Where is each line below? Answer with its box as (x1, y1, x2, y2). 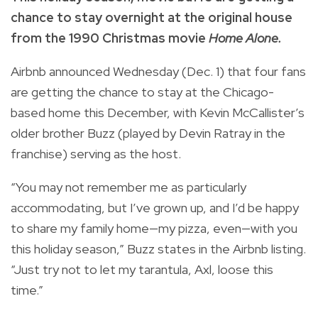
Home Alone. (209, 29, 282, 46)
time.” (11, 281, 43, 298)
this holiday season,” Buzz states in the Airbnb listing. (11, 240, 306, 257)
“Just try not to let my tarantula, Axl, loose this (11, 261, 273, 278)
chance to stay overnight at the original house (11, 9, 292, 26)
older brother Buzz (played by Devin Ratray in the (11, 124, 285, 141)
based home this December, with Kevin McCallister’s (11, 104, 305, 121)
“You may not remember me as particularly (11, 178, 246, 195)
